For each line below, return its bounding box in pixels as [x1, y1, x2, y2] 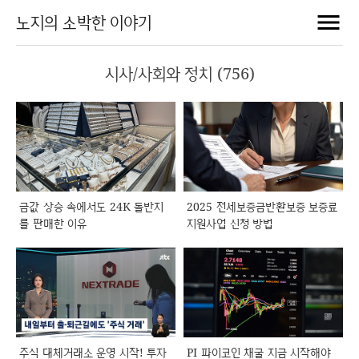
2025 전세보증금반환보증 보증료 [187, 198, 337, 214]
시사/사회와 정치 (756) [104, 63, 255, 84]
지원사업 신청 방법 [187, 215, 272, 231]
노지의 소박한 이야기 [16, 11, 151, 33]
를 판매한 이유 [19, 215, 87, 231]
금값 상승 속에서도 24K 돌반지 [19, 198, 163, 214]
